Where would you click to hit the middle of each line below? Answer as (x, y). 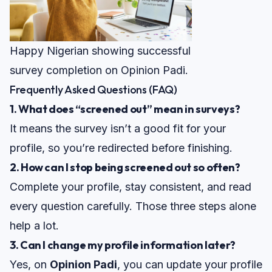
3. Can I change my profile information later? (123, 245)
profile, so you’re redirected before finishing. (121, 148)
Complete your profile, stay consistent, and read (131, 187)
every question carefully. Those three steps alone (133, 206)
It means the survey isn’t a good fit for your (118, 129)
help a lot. (34, 226)
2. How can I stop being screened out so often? (125, 168)
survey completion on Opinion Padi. (99, 70)
